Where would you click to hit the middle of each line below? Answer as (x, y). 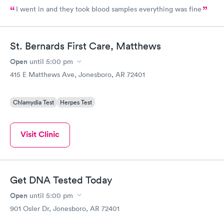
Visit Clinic (40, 134)
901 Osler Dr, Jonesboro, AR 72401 (65, 208)
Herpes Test (76, 102)
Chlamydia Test (33, 102)
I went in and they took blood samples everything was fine (109, 9)
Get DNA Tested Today (61, 180)
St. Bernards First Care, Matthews (85, 46)
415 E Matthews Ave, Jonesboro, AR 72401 (77, 74)
